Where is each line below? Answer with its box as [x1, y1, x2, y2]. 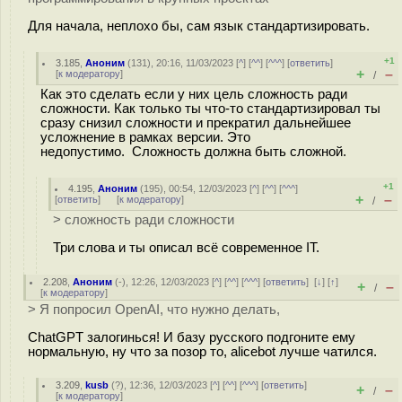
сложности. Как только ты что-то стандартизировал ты [40, 101, 380, 116]
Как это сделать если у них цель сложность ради [40, 87, 347, 101]
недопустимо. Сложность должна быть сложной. [40, 144, 361, 159]
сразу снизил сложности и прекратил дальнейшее [40, 116, 351, 130]
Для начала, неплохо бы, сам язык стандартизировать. [28, 18, 370, 33]
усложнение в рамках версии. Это [40, 130, 250, 144]
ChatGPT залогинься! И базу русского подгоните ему [28, 329, 355, 345]
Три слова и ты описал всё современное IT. [53, 240, 319, 255]
